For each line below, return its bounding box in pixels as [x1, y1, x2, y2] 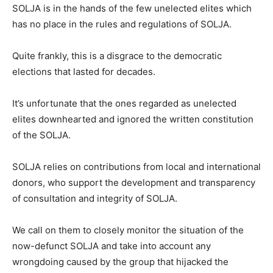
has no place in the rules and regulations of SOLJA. [12, 18, 232, 30]
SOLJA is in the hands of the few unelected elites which [12, 2, 252, 15]
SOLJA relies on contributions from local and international [12, 161, 261, 173]
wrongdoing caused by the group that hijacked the [12, 256, 229, 268]
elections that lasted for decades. [12, 66, 155, 78]
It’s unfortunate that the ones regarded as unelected [12, 97, 236, 110]
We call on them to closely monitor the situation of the [12, 224, 244, 236]
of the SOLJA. [12, 129, 71, 141]
